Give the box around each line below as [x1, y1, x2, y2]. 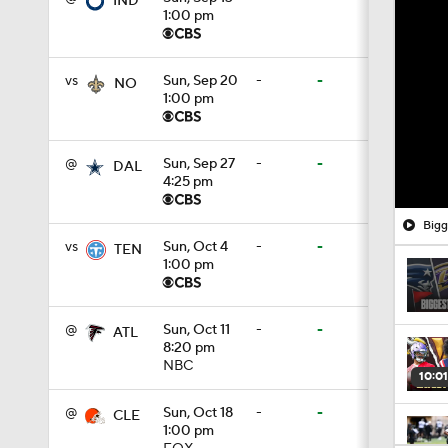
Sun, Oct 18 [163, 404, 233, 422]
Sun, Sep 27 [163, 155, 235, 173]
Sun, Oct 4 [163, 238, 228, 256]
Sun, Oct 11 [163, 321, 230, 339]
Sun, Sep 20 [163, 72, 238, 90]
